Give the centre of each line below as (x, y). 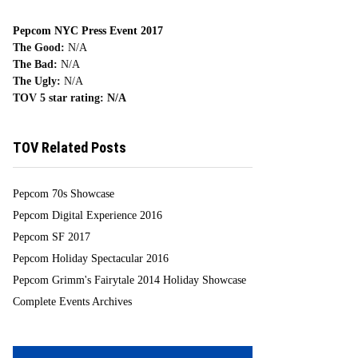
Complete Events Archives (72, 302)
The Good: (39, 48)
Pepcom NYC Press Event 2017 (88, 31)
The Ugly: (37, 81)
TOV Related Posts (70, 147)
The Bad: (35, 64)
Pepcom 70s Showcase (64, 194)
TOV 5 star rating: (58, 98)
